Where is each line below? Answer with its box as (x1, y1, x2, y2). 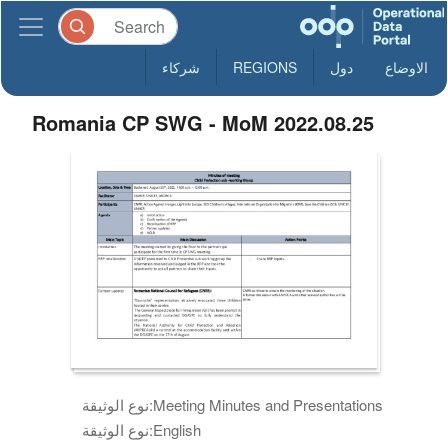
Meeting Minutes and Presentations (153, 393, 384, 415)
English (153, 418, 202, 440)
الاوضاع (385, 57, 428, 77)
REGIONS (233, 57, 297, 77)
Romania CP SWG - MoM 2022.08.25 (32, 108, 375, 137)
